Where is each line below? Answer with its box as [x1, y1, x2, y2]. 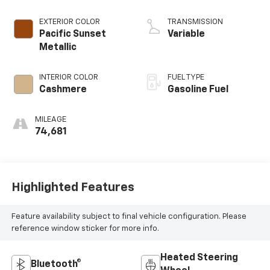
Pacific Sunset [39, 30, 106, 40]
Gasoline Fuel [168, 85, 228, 95]
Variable [168, 30, 205, 40]
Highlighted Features [11, 181, 134, 193]
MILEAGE [34, 116, 66, 124]
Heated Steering [160, 253, 238, 263]
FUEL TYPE [168, 74, 204, 82]
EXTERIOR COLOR [39, 18, 100, 27]
